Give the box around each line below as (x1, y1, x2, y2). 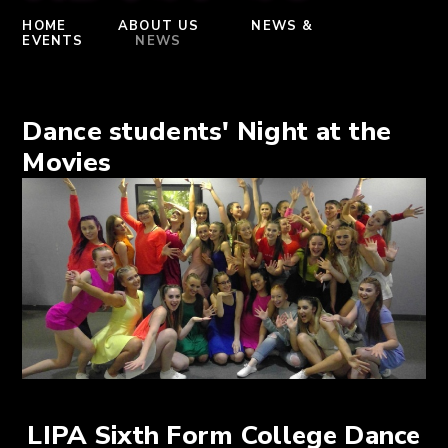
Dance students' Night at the (22, 113, 392, 149)
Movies (22, 144, 112, 180)
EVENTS (22, 32, 84, 51)
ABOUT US (118, 17, 200, 36)
